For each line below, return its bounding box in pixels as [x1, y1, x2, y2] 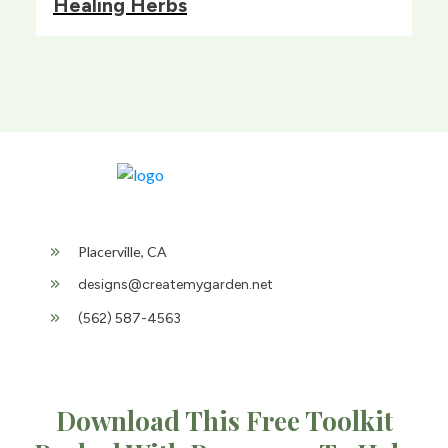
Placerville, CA [78, 242, 167, 260]
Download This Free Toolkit [55, 402, 393, 438]
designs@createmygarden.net [78, 275, 273, 293]
